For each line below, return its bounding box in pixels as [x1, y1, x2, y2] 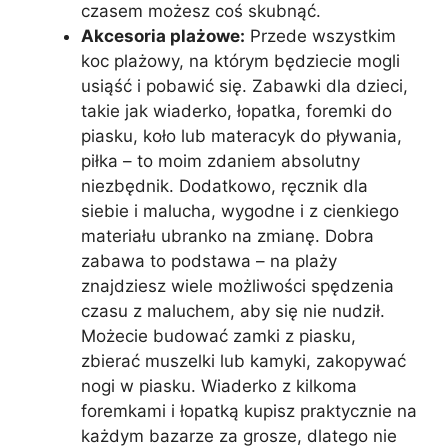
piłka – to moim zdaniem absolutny [81, 150, 360, 171]
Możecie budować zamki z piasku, [81, 325, 356, 346]
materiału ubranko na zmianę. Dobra [81, 225, 374, 246]
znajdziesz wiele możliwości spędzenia [81, 275, 394, 296]
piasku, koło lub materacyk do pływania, [81, 125, 402, 146]
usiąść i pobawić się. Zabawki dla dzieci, [81, 75, 408, 96]
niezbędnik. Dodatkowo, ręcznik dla [81, 175, 368, 196]
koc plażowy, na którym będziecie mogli [81, 50, 400, 71]
